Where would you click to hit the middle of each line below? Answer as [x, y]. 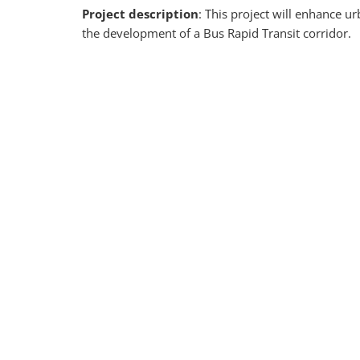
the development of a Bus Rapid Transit [191, 33]
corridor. [327, 33]
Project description [140, 14]
